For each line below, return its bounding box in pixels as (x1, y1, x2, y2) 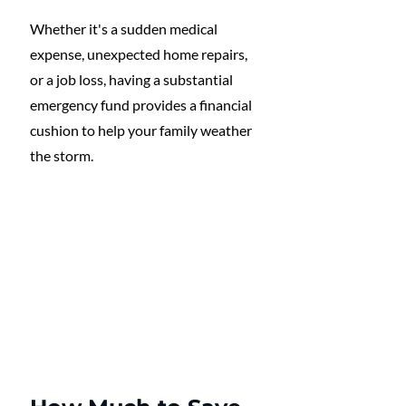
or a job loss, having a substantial (30, 71, 236, 88)
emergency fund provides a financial (30, 96, 255, 113)
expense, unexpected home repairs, (30, 45, 250, 63)
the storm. (30, 147, 96, 164)
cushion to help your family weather (30, 121, 255, 139)
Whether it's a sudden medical (30, 20, 220, 37)
